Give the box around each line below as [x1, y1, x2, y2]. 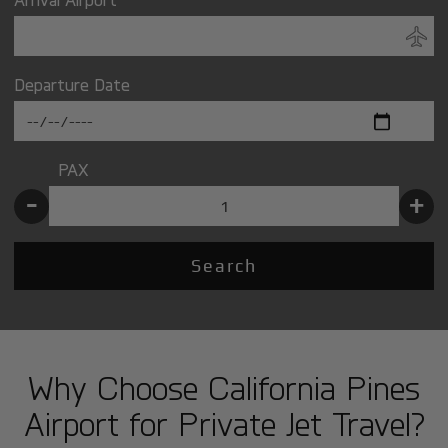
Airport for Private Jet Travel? [23, 403, 425, 444]
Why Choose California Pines [28, 367, 420, 408]
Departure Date [14, 73, 131, 95]
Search [191, 255, 257, 276]
